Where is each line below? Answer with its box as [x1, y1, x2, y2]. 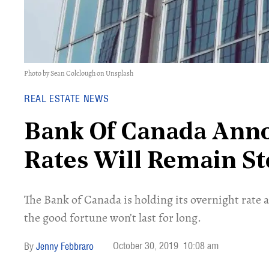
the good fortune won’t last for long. [24, 210, 201, 226]
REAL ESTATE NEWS [24, 92, 109, 104]
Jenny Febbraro [36, 240, 94, 252]
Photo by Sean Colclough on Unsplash [24, 68, 133, 78]
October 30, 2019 [113, 240, 178, 252]
